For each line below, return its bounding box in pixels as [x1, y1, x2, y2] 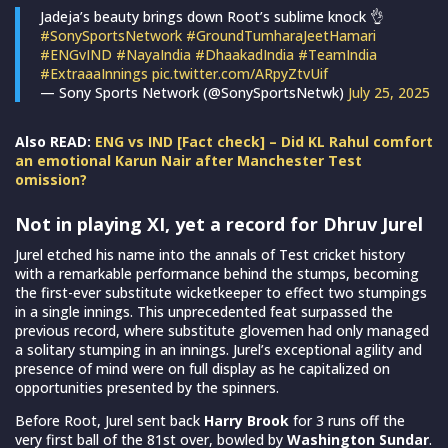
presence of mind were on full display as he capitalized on [15, 358, 390, 378]
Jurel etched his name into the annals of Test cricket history [15, 244, 405, 264]
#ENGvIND [40, 44, 112, 64]
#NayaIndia [116, 44, 191, 64]
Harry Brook [204, 410, 289, 430]
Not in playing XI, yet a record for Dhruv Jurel [15, 211, 423, 236]
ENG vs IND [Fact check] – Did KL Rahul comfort [95, 131, 433, 151]
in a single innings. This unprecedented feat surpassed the [15, 301, 393, 321]
